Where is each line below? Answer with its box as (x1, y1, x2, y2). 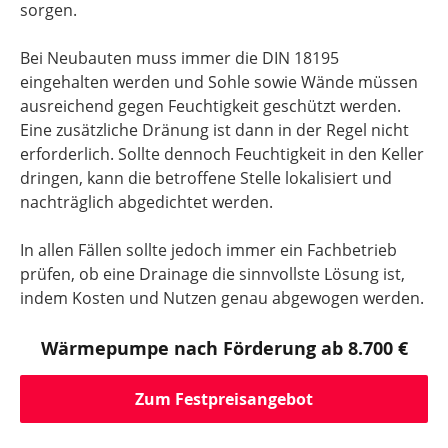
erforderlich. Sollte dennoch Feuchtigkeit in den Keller (20, 143, 424, 165)
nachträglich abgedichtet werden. (20, 191, 273, 213)
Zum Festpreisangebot (135, 388, 313, 410)
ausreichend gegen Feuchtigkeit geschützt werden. (20, 95, 401, 117)
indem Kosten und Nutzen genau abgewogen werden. (20, 287, 424, 309)
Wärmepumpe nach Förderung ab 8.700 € (40, 336, 408, 361)
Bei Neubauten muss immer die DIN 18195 (20, 47, 339, 69)
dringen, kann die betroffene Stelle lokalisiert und (20, 167, 392, 189)
